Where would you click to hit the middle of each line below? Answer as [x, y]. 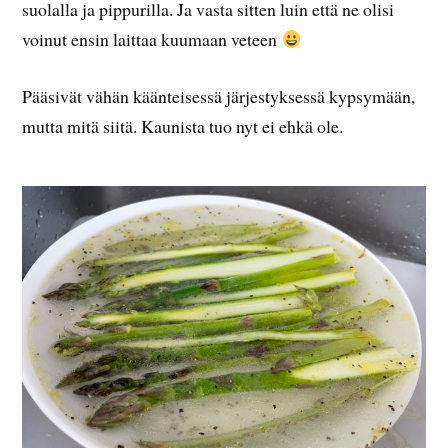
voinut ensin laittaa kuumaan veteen [152, 39]
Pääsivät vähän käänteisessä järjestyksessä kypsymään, [219, 96]
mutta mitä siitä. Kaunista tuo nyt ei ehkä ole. [183, 126]
